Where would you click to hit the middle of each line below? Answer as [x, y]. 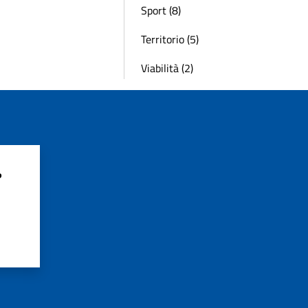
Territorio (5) [170, 39]
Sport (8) [161, 10]
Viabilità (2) [167, 68]
